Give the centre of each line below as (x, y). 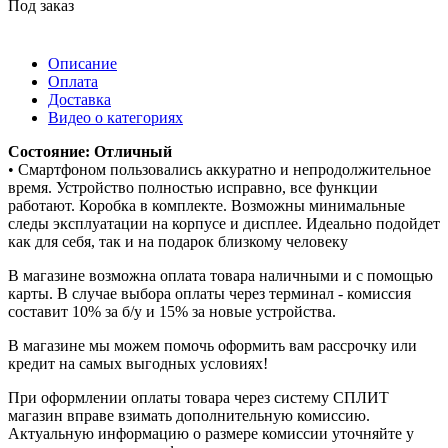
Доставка (79, 99)
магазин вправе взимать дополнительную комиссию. (189, 415)
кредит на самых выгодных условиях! (138, 363)
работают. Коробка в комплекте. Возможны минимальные (206, 205)
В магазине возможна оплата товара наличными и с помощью (220, 275)
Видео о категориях (115, 117)
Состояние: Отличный (90, 151)
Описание (82, 63)
